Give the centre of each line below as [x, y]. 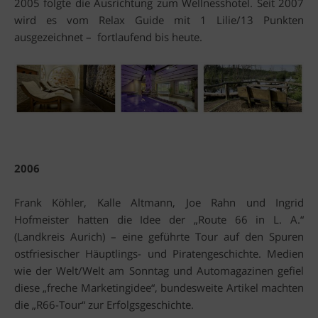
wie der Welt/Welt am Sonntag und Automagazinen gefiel [159, 271]
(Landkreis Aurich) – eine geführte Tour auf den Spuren [159, 237]
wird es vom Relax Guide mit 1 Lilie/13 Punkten [159, 20]
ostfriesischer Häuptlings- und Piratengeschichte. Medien [159, 254]
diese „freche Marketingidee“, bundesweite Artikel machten [159, 288]
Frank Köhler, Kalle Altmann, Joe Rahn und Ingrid [159, 203]
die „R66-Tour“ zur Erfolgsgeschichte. [104, 305]
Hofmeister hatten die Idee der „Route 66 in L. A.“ [159, 220]
